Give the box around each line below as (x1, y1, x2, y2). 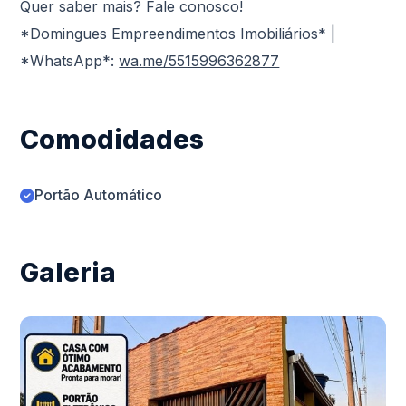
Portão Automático (34, 186, 163, 205)
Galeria (20, 256, 117, 289)
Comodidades (20, 123, 205, 156)
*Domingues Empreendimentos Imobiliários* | (20, 24, 336, 43)
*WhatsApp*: (20, 52, 120, 71)
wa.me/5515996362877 (119, 52, 280, 71)
